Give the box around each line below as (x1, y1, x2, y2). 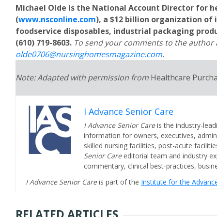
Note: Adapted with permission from (15, 72, 151, 83)
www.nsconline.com (18, 14, 96, 25)
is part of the (99, 177, 141, 186)
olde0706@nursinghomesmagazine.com (15, 49, 162, 60)
